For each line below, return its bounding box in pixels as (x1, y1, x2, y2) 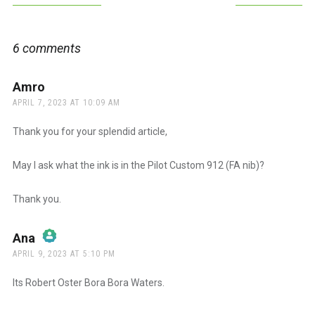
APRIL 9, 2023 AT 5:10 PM (12, 249, 115, 259)
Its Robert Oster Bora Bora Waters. (12, 277, 165, 289)
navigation (11, 2, 82, 20)
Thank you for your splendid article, (12, 126, 167, 138)
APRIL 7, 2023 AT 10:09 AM (12, 98, 120, 108)
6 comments (12, 41, 81, 56)
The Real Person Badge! (18, 256, 157, 271)
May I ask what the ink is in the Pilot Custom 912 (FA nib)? (12, 160, 264, 172)
